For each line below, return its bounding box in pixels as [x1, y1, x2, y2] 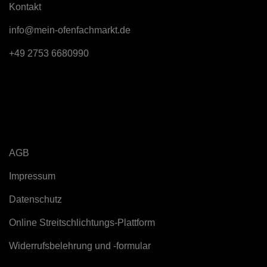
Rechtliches [9, 123, 69, 135]
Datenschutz [9, 194, 62, 204]
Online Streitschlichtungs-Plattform [9, 218, 155, 228]
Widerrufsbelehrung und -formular [9, 241, 151, 251]
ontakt [15, 2, 41, 12]
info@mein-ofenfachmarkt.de [9, 25, 131, 35]
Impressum [9, 171, 55, 181]
